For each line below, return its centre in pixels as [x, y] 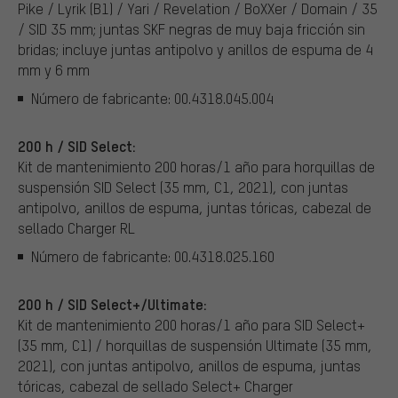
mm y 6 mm [54, 70]
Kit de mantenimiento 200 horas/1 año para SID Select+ [191, 325]
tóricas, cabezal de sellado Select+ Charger [155, 386]
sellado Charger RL [76, 228]
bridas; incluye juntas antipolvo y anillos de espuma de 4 [195, 50]
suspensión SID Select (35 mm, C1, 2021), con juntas [183, 187]
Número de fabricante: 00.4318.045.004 [152, 98]
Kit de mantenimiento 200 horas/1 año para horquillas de [196, 167]
